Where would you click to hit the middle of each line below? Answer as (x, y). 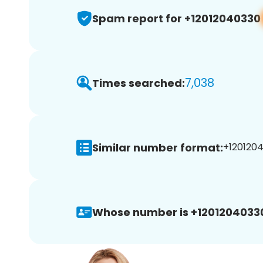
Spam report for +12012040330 (176, 18)
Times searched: (139, 83)
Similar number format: (158, 147)
